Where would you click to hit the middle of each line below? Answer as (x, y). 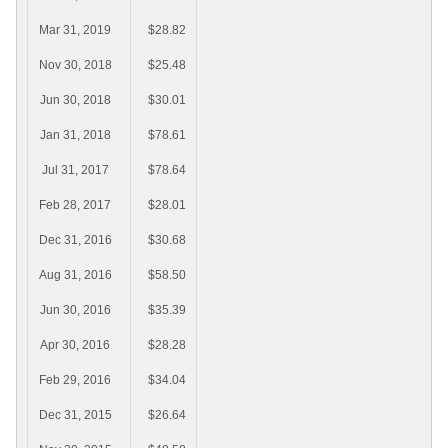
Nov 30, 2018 (75, 65)
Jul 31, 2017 (75, 170)
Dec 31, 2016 (75, 240)
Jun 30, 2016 (75, 310)
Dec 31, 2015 (75, 415)
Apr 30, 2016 (75, 345)
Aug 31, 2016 (75, 275)
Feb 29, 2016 (75, 380)
